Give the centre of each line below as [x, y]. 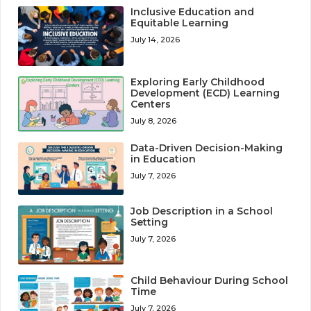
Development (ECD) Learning [205, 93]
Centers [151, 104]
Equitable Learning [180, 23]
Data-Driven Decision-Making [207, 148]
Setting [150, 222]
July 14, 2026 [155, 40]
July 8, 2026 [154, 121]
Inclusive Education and [193, 12]
